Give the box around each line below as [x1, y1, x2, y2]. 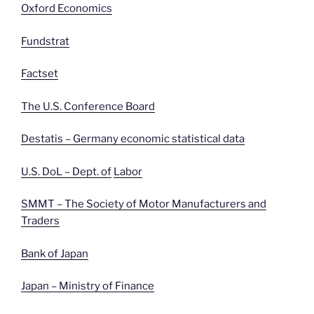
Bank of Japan [21, 247, 88, 260]
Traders [21, 214, 60, 228]
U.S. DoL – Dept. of [21, 165, 111, 178]
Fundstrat [21, 34, 69, 48]
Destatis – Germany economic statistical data [21, 132, 245, 146]
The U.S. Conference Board [21, 100, 155, 113]
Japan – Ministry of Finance [21, 280, 154, 293]
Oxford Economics [21, 2, 112, 15]
